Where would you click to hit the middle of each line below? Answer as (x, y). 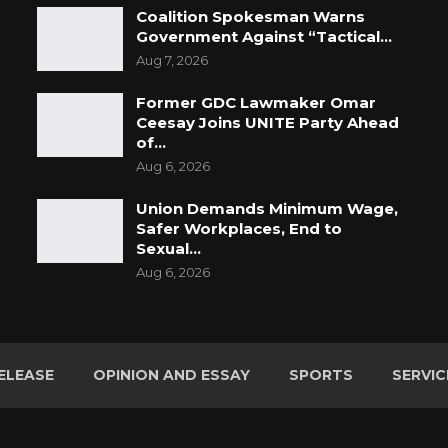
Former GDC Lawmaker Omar (256, 103)
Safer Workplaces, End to (239, 229)
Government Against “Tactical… (264, 37)
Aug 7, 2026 (172, 60)
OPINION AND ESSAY (171, 375)
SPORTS (321, 375)
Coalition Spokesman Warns (251, 17)
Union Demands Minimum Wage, (267, 209)
